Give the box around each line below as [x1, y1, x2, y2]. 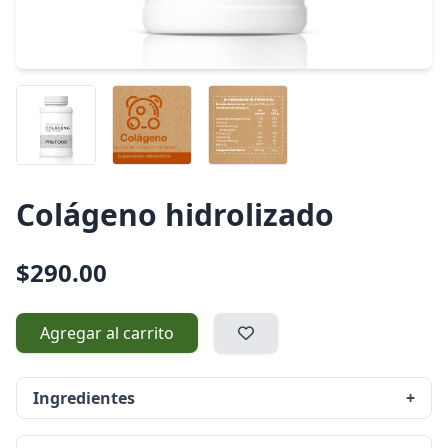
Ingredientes [33, 387, 135, 409]
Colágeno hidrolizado [16, 194, 334, 235]
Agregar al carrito [40, 322, 174, 344]
